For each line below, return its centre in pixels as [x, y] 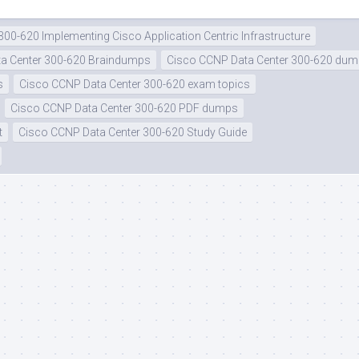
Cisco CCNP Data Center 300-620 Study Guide [133, 133]
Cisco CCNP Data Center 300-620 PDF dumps [124, 109]
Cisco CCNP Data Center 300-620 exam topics [135, 85]
